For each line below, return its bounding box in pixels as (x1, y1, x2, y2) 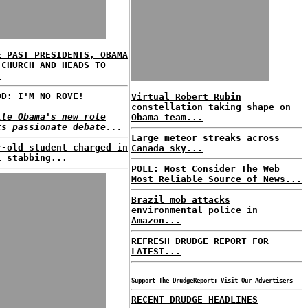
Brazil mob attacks (131, 195, 230, 205)
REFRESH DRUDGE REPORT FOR (131, 236, 269, 246)
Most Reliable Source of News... (131, 174, 302, 184)
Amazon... (131, 215, 181, 225)
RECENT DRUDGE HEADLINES (131, 294, 258, 305)
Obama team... (131, 112, 203, 122)
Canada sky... (131, 143, 203, 153)
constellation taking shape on (131, 102, 291, 112)
